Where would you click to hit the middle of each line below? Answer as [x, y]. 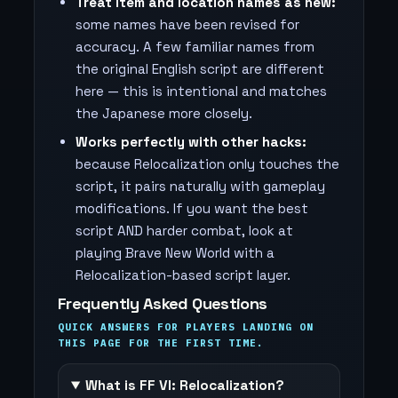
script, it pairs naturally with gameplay [200, 186]
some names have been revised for [187, 24]
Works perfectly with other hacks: [191, 142]
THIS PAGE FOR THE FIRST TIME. [161, 343]
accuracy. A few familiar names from [195, 47]
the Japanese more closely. [164, 113]
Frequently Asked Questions [163, 303]
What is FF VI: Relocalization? [185, 386]
